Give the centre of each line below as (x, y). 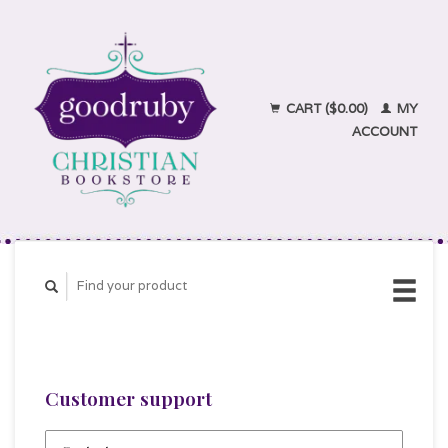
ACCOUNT (385, 131)
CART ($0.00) (327, 108)
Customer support (128, 398)
